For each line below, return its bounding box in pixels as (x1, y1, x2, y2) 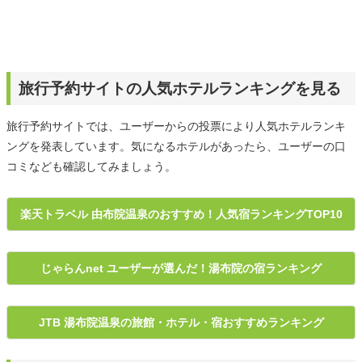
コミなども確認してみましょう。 (6, 159, 176, 173)
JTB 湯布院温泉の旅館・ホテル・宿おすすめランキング (38, 315, 324, 329)
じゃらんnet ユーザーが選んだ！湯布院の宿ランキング (40, 261, 322, 275)
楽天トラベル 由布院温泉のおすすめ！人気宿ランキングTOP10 (19, 207, 343, 221)
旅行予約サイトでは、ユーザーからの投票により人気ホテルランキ (6, 119, 346, 133)
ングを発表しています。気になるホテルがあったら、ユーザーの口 (6, 139, 346, 153)
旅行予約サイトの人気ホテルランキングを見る (19, 79, 341, 97)
